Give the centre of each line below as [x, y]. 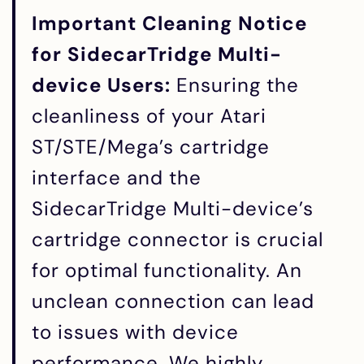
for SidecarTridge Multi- [157, 54]
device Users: [101, 85]
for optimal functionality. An [167, 271]
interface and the [117, 178]
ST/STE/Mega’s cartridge [151, 147]
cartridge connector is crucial [178, 240]
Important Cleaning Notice [169, 24]
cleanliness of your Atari [149, 116]
